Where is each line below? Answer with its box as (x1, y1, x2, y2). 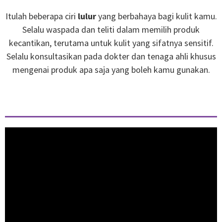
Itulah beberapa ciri (5, 10, 78, 22)
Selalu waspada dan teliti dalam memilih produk (22, 24, 200, 35)
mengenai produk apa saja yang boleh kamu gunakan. (12, 64, 210, 75)
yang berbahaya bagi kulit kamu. (96, 10, 217, 22)
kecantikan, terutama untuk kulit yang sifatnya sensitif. (8, 37, 214, 49)
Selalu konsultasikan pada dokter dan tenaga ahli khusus (6, 51, 216, 62)
